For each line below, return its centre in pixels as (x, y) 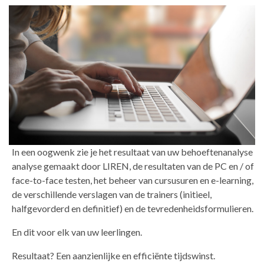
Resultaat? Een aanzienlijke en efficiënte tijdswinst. (113, 256)
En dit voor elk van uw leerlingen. (77, 232)
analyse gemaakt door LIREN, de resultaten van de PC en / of (133, 166)
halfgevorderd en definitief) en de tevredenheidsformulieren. (133, 209)
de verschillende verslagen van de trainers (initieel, (112, 194)
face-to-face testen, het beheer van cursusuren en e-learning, (133, 180)
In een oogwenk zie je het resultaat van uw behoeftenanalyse (132, 152)
